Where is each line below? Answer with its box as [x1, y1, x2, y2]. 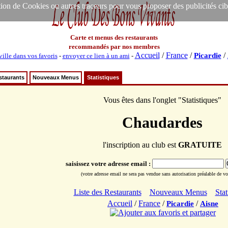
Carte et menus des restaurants [70, 34, 158, 41]
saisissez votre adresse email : [65, 160, 152, 167]
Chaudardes [122, 114, 203, 131]
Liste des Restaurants [73, 188, 141, 196]
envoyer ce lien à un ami [62, 52, 130, 60]
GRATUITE [178, 140, 222, 149]
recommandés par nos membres [68, 43, 160, 50]
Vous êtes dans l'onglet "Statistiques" [103, 96, 221, 104]
